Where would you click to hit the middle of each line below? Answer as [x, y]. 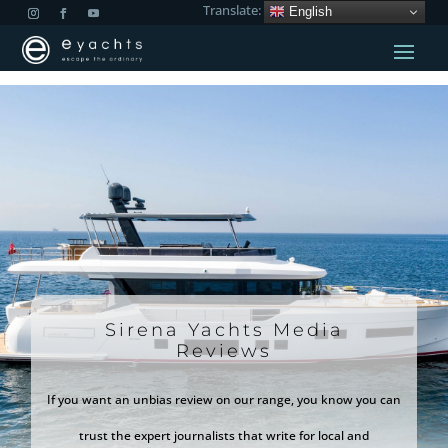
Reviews [224, 351]
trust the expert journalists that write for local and [224, 435]
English [308, 11]
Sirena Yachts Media [224, 330]
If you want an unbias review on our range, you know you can [224, 399]
